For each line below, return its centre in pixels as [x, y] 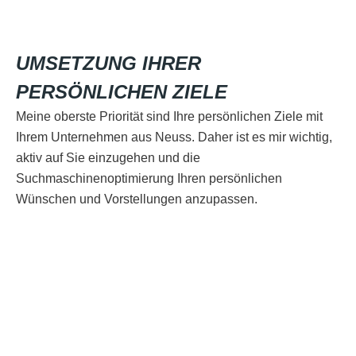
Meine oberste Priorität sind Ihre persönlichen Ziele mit [169, 117]
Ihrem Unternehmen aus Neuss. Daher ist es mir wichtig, [174, 137]
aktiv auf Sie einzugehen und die [108, 158]
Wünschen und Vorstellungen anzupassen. [137, 199]
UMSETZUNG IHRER [108, 64]
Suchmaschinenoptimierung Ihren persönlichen [149, 179]
